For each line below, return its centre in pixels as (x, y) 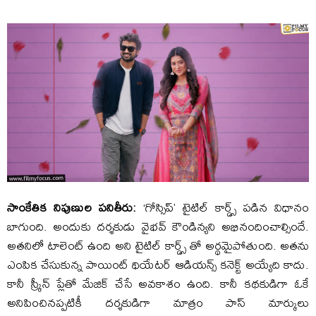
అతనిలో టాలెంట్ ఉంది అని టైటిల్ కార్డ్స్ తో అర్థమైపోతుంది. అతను (158, 245)
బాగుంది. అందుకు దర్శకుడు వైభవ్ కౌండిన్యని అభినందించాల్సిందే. (158, 226)
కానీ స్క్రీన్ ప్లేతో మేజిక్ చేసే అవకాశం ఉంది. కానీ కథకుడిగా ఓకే (158, 284)
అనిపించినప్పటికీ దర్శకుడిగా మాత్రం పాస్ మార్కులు (158, 303)
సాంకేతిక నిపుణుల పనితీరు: (72, 207)
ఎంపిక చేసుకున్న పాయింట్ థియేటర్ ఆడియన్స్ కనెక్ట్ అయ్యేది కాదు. (158, 265)
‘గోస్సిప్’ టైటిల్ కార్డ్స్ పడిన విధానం (223, 207)
